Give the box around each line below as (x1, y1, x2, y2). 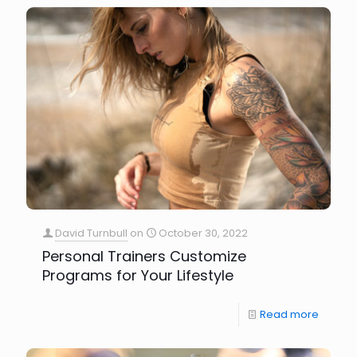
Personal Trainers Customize (42, 246, 246, 267)
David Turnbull (55, 226, 127, 241)
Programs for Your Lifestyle (42, 265, 233, 286)
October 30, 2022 (159, 226, 248, 241)
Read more (260, 307, 319, 323)
